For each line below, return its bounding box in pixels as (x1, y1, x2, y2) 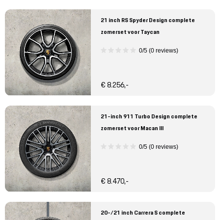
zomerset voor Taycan (101, 27, 160, 36)
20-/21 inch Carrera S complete (101, 208, 185, 217)
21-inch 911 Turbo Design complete (101, 112, 197, 121)
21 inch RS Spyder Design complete (101, 16, 195, 25)
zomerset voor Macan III (101, 124, 164, 133)
